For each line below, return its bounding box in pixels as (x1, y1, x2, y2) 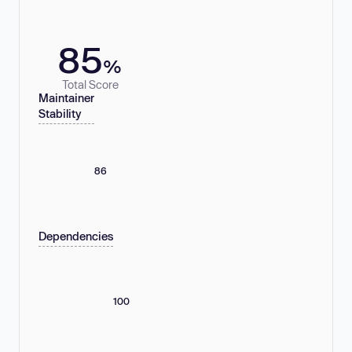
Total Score (61, 77, 119, 91)
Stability (38, 107, 82, 121)
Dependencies (38, 229, 113, 244)
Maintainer (38, 91, 94, 105)
